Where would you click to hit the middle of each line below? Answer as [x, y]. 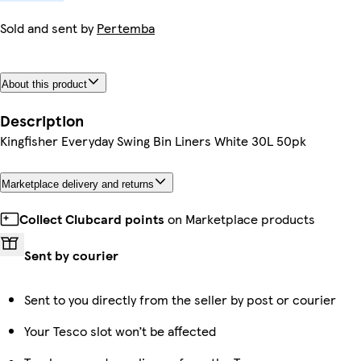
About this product [44, 84]
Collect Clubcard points [92, 218]
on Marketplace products [240, 218]
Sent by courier [71, 255]
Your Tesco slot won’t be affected [120, 330]
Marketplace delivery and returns [78, 184]
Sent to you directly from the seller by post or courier [180, 299]
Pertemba [126, 28]
